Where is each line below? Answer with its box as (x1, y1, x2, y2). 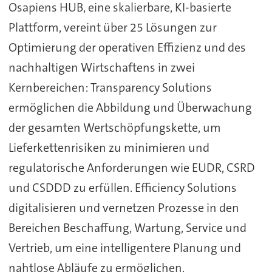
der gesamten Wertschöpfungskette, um (8, 119, 221, 135)
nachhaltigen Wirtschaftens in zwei (8, 59, 195, 75)
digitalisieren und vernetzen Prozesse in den (8, 199, 239, 216)
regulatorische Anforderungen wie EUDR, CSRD (8, 159, 255, 175)
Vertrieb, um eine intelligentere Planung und (8, 239, 241, 256)
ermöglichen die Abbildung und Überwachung (8, 99, 252, 115)
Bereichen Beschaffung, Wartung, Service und (8, 219, 246, 236)
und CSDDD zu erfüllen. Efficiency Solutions (8, 179, 237, 195)
